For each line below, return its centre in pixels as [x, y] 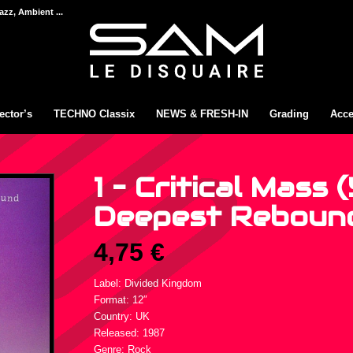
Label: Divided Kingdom [148, 284]
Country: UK [122, 317]
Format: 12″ [121, 300]
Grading [290, 114]
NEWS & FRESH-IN [203, 114]
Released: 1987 [130, 333]
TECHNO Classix [95, 114]
